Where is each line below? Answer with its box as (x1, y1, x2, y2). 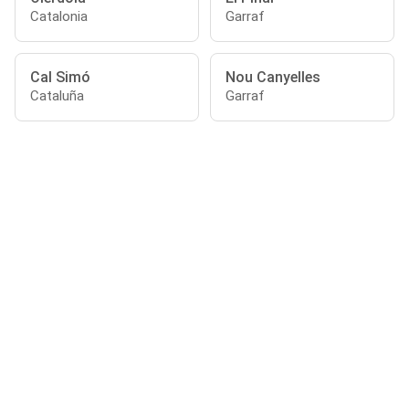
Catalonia (30, 8, 88, 25)
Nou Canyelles (225, 68, 320, 86)
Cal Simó (30, 68, 90, 86)
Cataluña (30, 88, 84, 104)
